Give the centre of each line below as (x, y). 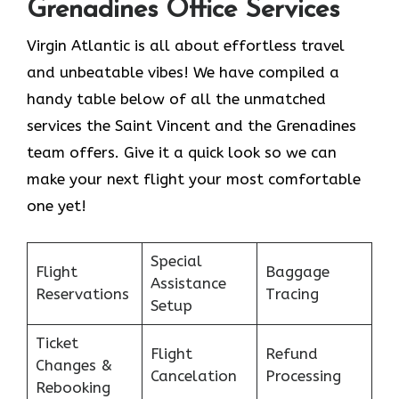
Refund (291, 353)
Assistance (188, 283)
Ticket (57, 342)
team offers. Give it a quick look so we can (182, 153)
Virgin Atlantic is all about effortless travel (186, 46)
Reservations (82, 293)
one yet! (57, 206)
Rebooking (73, 387)
